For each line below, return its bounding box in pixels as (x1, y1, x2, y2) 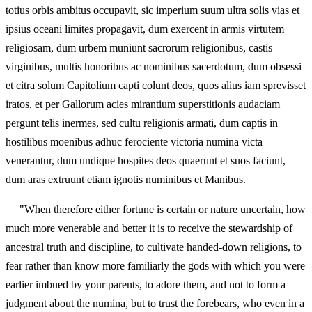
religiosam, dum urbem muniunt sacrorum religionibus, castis (6, 41, 272, 54)
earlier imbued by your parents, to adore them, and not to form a (6, 278, 286, 290)
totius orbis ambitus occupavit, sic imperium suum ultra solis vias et (6, 3, 299, 16)
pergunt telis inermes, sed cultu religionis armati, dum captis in (6, 116, 278, 129)
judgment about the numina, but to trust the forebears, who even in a (6, 297, 304, 309)
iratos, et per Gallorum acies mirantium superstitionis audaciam (6, 97, 280, 110)
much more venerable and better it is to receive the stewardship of (6, 221, 292, 234)
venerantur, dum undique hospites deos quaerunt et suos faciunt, (6, 154, 286, 166)
